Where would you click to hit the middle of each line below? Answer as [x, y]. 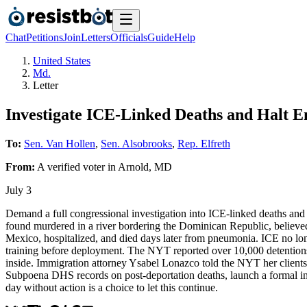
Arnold [133, 167]
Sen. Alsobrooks [136, 143]
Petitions [45, 37]
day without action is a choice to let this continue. [112, 287]
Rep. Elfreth [204, 143]
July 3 [19, 190]
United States [62, 61]
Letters [96, 37]
